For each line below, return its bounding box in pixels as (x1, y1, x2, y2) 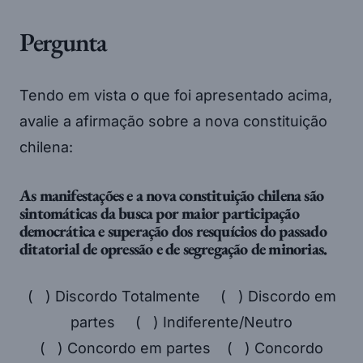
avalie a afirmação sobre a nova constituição (19, 112, 327, 130)
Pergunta (19, 24, 107, 59)
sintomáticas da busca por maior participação (19, 202, 299, 224)
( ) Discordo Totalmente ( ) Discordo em (27, 287, 336, 305)
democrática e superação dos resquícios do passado (19, 220, 327, 241)
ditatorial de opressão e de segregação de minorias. (19, 237, 327, 259)
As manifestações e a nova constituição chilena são (19, 184, 324, 206)
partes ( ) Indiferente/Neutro (70, 313, 293, 331)
